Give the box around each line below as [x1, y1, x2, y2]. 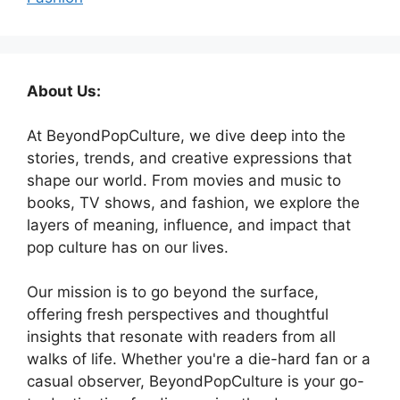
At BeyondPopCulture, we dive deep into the [27, 127, 346, 145]
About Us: [27, 82, 101, 100]
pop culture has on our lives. [27, 238, 229, 256]
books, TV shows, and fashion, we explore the [27, 194, 360, 212]
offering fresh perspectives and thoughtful [27, 305, 329, 323]
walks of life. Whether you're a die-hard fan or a [27, 350, 371, 368]
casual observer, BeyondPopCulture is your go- [27, 372, 364, 390]
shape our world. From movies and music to [27, 171, 341, 189]
